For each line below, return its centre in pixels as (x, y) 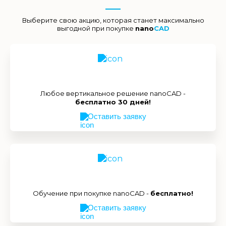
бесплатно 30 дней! (113, 102)
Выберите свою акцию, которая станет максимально (113, 20)
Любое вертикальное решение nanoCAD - (113, 94)
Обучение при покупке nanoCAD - (92, 193)
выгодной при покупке (96, 29)
